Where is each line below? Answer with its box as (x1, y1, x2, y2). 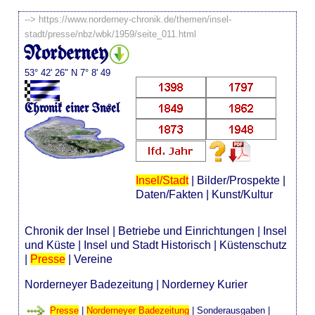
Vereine (74, 252, 113, 265)
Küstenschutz (219, 238, 288, 251)
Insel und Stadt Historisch (84, 238, 212, 251)
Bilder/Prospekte (196, 174, 280, 186)
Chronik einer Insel (25, 101, 120, 115)
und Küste (25, 238, 76, 251)
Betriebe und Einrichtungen (118, 224, 255, 237)
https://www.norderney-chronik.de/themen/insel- (39, 14, 232, 25)
